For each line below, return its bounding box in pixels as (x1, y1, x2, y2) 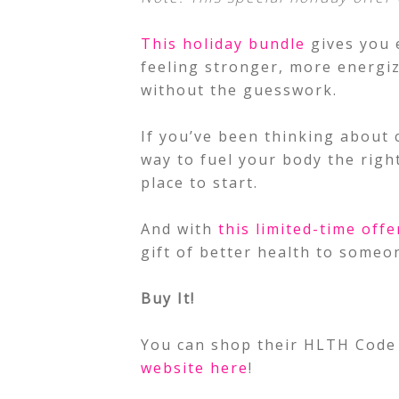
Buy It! (141, 289, 195, 308)
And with (141, 219, 218, 239)
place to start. (141, 173, 258, 192)
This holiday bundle (141, 34, 305, 53)
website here (141, 358, 248, 378)
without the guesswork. (141, 80, 343, 100)
